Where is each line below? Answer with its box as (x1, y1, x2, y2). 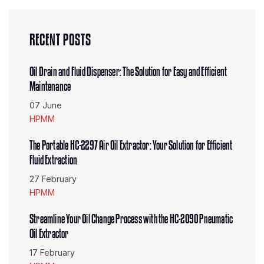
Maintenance (29, 80, 71, 94)
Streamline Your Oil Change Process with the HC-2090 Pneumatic (29, 212, 233, 226)
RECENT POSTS (29, 31, 91, 49)
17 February (29, 247, 75, 258)
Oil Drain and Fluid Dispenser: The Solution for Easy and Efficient (29, 65, 227, 79)
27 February (29, 174, 77, 184)
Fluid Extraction (29, 153, 78, 167)
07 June (29, 100, 62, 110)
